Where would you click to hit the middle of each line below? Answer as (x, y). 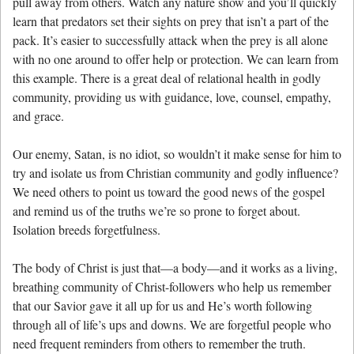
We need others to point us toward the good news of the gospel (169, 192)
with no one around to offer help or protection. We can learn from (175, 59)
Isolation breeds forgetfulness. (87, 230)
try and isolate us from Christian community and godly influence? (175, 173)
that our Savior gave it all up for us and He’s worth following (162, 306)
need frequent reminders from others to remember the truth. (159, 344)
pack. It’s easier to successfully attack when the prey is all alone (170, 40)
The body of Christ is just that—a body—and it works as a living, (175, 268)
